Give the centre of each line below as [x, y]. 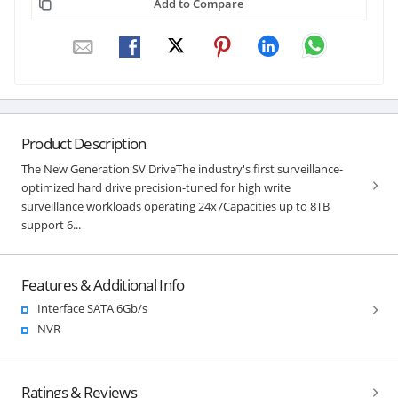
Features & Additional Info [103, 284]
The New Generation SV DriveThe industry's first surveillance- [182, 168]
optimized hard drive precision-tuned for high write [155, 187]
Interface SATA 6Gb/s [92, 308]
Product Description [84, 143]
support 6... [51, 224]
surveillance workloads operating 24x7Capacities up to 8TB [175, 206]
